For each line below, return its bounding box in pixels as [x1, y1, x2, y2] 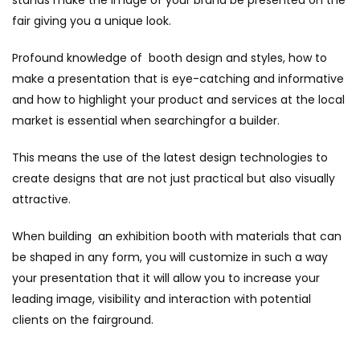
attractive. [12, 190, 71, 207]
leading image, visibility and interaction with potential [12, 290, 311, 307]
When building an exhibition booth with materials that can [12, 227, 342, 244]
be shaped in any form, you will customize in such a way [12, 248, 328, 265]
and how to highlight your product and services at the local [12, 91, 345, 108]
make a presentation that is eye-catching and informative [12, 70, 344, 87]
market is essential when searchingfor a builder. [12, 112, 280, 129]
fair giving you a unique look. [12, 12, 171, 29]
